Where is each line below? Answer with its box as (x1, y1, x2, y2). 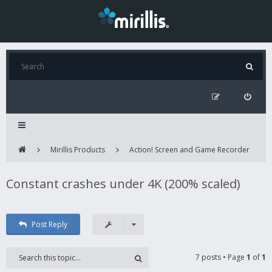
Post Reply (31, 219, 67, 229)
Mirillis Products (50, 144, 105, 155)
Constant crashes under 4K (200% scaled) (6, 175, 240, 192)
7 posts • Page (195, 252, 246, 262)
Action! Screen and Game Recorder (129, 144, 250, 155)
